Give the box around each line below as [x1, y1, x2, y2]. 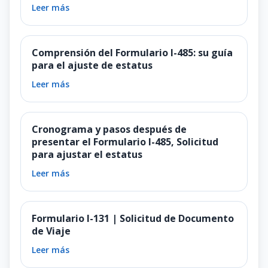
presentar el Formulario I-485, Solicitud [32, 135, 218, 148]
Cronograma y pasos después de [32, 122, 187, 136]
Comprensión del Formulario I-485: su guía [32, 45, 233, 59]
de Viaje [32, 224, 71, 237]
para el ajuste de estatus [32, 58, 153, 72]
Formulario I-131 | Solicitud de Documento [32, 211, 234, 225]
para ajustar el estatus [32, 147, 142, 161]
